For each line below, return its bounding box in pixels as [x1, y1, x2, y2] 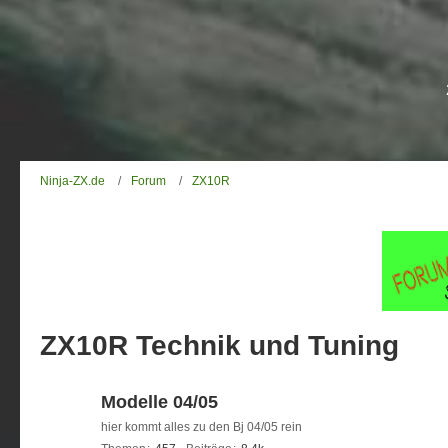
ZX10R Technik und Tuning [40, 330, 399, 361]
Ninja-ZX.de [40, 173, 105, 188]
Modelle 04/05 [101, 392, 218, 412]
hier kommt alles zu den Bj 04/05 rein [101, 420, 302, 434]
